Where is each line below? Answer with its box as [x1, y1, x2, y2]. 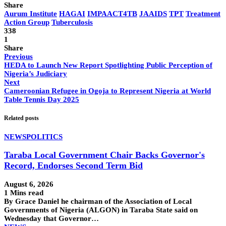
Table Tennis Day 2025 [4, 95, 79, 104]
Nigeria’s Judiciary [4, 70, 67, 78]
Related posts [4, 115, 39, 122]
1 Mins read [4, 188, 43, 197]
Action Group [4, 18, 49, 27]
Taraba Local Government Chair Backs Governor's [4, 150, 205, 160]
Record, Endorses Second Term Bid [4, 160, 143, 171]
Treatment [186, 10, 220, 18]
